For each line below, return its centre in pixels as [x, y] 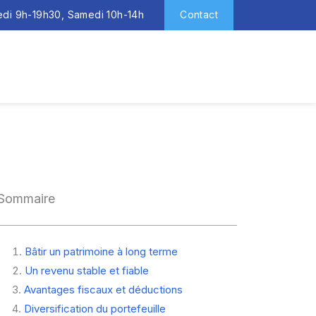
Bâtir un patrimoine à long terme [101, 252]
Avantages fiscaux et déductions [103, 290]
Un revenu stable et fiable [86, 271]
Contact [199, 14]
